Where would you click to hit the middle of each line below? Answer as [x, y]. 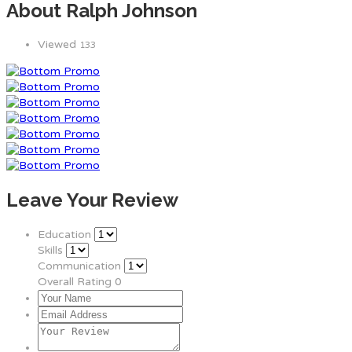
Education [64, 235]
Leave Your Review [92, 200]
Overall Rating [75, 282]
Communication [79, 266]
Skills [50, 251]
